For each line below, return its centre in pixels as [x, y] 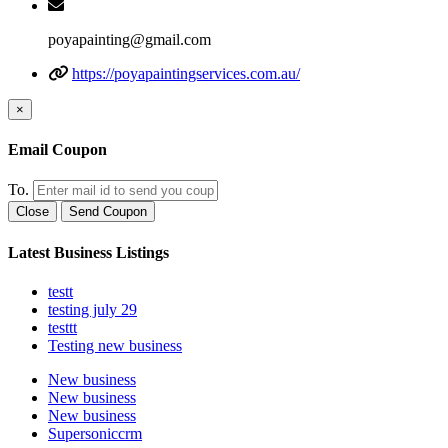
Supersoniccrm [95, 433]
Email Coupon [57, 150]
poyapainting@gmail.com [129, 39]
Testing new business [115, 345]
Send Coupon [108, 212]
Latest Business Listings [88, 252]
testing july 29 [92, 309]
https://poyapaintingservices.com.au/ [186, 73]
